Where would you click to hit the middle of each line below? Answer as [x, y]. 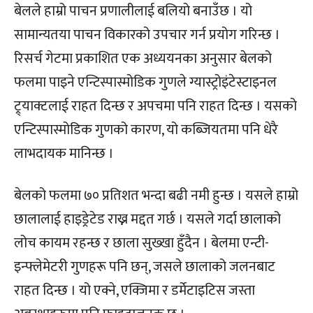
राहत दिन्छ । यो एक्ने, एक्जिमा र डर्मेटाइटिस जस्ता [134, 290]
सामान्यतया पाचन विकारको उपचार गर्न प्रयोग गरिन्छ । [147, 35]
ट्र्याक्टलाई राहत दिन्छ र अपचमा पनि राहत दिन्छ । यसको [155, 106]
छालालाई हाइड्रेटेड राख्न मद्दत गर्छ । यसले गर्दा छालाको [147, 219]
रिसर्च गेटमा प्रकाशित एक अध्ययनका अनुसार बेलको [143, 58]
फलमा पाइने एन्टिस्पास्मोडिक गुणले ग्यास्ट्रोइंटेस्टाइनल [145, 82]
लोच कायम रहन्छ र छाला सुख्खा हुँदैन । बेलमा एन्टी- [141, 243]
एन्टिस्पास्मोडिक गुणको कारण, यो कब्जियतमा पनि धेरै [146, 130]
